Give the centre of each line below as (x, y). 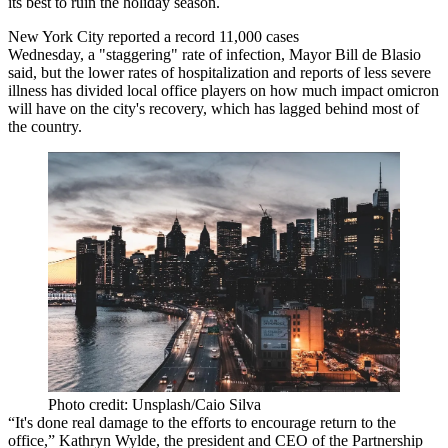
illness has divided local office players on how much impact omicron (223, 90)
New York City (58, 36)
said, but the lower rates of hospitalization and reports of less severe (219, 72)
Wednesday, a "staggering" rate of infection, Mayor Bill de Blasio (214, 54)
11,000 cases (257, 36)
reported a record (161, 36)
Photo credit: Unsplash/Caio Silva (154, 405)
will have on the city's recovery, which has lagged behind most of (213, 108)
